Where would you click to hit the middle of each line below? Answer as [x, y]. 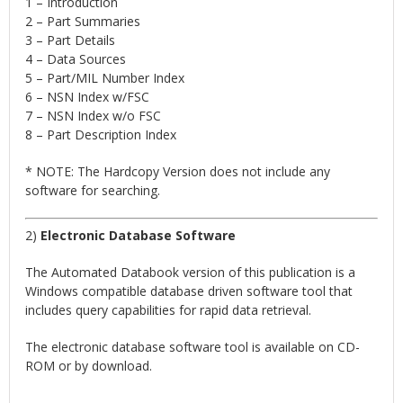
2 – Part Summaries [83, 22]
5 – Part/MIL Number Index [105, 78]
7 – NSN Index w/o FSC [94, 116]
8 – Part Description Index [101, 135]
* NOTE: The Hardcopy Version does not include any [178, 172]
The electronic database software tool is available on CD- [193, 347]
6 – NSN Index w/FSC [88, 97]
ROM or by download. [89, 366]
